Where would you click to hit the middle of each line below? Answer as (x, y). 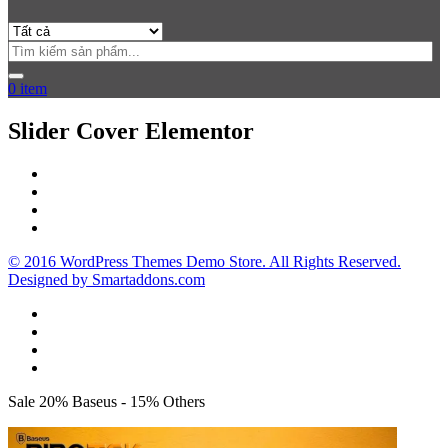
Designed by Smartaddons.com (106, 279)
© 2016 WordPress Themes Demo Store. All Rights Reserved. (204, 261)
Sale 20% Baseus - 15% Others (106, 401)
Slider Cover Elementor (131, 130)
